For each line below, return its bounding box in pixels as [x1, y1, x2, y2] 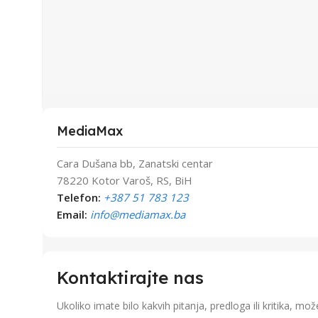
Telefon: [57, 190, 101, 204]
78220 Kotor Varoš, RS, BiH [57, 173, 192, 187]
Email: [57, 207, 90, 221]
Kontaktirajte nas [57, 267, 204, 288]
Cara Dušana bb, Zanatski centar [57, 156, 213, 170]
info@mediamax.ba [90, 207, 185, 221]
